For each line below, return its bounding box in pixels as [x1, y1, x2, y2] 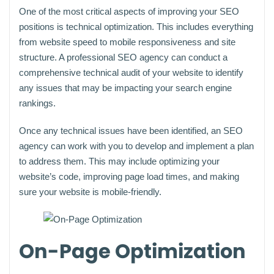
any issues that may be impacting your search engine [19, 82, 232, 93]
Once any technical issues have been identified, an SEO [19, 125, 243, 136]
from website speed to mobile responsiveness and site [19, 36, 235, 47]
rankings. [19, 97, 56, 108]
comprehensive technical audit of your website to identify [19, 67, 243, 78]
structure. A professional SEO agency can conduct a [19, 51, 228, 62]
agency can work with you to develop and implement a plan [19, 140, 254, 151]
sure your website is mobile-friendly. [19, 186, 161, 197]
